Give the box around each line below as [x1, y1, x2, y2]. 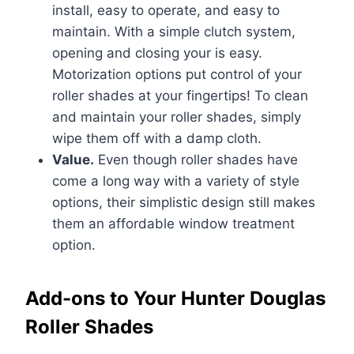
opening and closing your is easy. [52, 45, 262, 62]
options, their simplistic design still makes [52, 194, 315, 211]
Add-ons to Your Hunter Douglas [25, 287, 326, 311]
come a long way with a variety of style [52, 173, 299, 190]
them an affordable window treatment [52, 216, 295, 232]
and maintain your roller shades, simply [52, 109, 301, 126]
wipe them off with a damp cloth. [52, 130, 262, 147]
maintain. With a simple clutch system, [52, 24, 296, 40]
